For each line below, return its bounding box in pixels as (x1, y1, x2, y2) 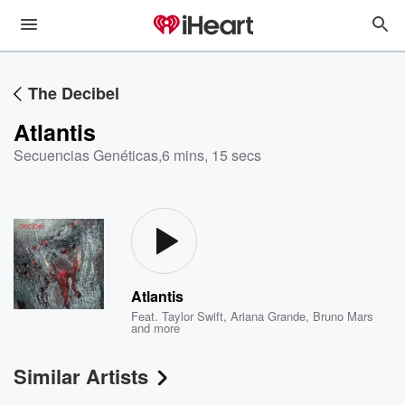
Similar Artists (14, 362, 148, 391)
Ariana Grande (231, 307, 306, 325)
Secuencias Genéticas (14, 145, 158, 165)
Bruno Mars (313, 307, 374, 325)
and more (131, 319, 181, 336)
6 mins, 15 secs (162, 145, 261, 165)
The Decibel (28, 81, 119, 105)
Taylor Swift (162, 307, 224, 325)
